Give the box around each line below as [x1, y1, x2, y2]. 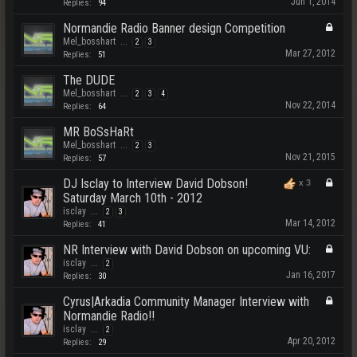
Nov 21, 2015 [285, 151, 335, 163]
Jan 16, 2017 [286, 269, 335, 280]
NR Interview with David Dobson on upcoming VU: [63, 242, 311, 257]
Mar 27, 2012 [285, 48, 335, 59]
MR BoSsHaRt [63, 124, 134, 139]
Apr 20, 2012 [288, 335, 335, 347]
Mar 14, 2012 [285, 218, 335, 229]
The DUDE [63, 73, 115, 88]
